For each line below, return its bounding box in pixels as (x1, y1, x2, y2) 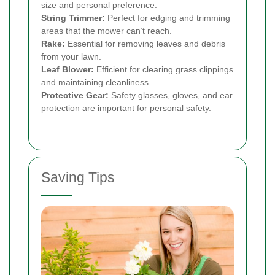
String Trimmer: (41, 13, 105, 23)
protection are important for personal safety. (41, 103, 211, 114)
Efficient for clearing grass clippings (94, 64, 233, 75)
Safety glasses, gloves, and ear (109, 90, 233, 101)
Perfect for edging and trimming (105, 13, 230, 23)
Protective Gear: (41, 90, 109, 101)
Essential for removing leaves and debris (65, 39, 225, 49)
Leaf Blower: (41, 64, 94, 75)
